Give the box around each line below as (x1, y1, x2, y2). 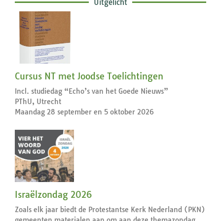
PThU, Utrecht (15, 97, 61, 106)
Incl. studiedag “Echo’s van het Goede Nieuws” (15, 86, 168, 96)
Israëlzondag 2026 (15, 188, 92, 200)
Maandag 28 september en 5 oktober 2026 (15, 107, 154, 116)
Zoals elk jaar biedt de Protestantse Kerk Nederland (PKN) (15, 205, 205, 214)
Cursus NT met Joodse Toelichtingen (15, 70, 163, 82)
